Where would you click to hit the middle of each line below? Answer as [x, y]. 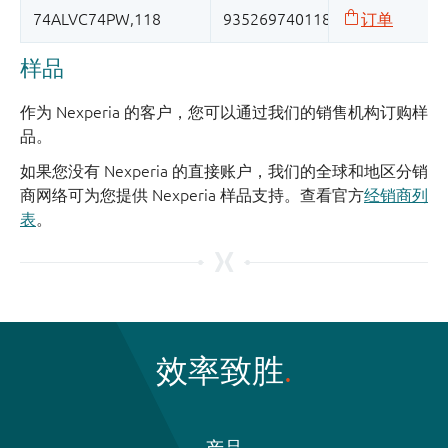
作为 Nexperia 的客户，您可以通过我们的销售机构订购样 [224, 112]
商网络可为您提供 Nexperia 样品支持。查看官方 [192, 195]
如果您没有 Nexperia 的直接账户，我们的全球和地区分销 [224, 171]
